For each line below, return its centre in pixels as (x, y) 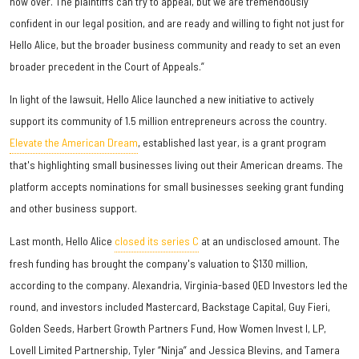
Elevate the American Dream (74, 142)
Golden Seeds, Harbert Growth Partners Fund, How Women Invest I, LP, (168, 328)
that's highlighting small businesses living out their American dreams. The (176, 164)
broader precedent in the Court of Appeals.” (107, 66)
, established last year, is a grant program (232, 142)
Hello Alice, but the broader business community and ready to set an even (175, 44)
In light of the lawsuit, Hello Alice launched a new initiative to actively (162, 99)
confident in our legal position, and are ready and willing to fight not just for (177, 22)
